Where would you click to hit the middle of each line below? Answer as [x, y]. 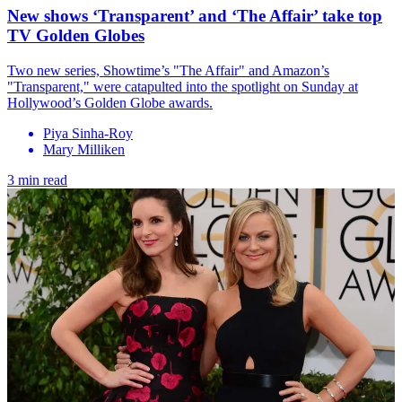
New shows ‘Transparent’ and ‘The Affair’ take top [195, 16]
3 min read [37, 180]
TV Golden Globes [76, 36]
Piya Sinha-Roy [88, 134]
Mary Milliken [84, 150]
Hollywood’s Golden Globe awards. [110, 103]
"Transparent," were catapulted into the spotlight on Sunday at [183, 87]
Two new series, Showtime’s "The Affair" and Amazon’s [168, 71]
